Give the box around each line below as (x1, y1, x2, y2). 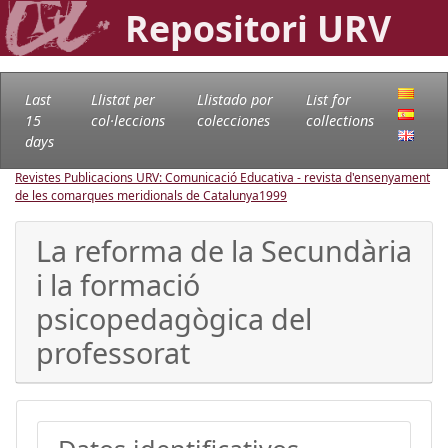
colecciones (196, 110, 270, 130)
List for (305, 89, 351, 109)
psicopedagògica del (36, 298, 312, 338)
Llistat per (90, 89, 155, 109)
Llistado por (196, 89, 273, 109)
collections (305, 110, 374, 130)
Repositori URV (125, 4, 391, 52)
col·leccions (90, 110, 165, 130)
